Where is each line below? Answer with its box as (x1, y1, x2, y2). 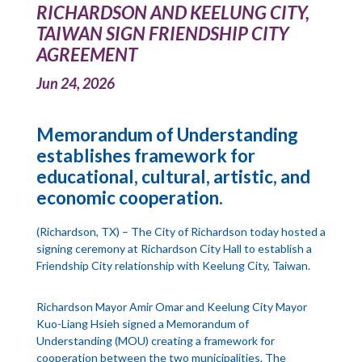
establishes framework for (36, 145, 255, 167)
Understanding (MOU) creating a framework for (36, 334, 275, 348)
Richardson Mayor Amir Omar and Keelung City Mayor (36, 300, 307, 314)
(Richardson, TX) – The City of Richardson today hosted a (36, 225, 326, 239)
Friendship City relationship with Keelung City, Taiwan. (36, 259, 310, 273)
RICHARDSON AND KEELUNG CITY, (36, 2, 309, 24)
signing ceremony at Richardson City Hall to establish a (36, 242, 312, 256)
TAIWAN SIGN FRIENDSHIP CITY (36, 23, 289, 45)
